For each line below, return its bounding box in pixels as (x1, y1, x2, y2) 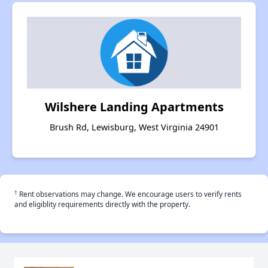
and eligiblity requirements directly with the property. (14, 199, 190, 209)
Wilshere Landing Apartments (44, 99, 224, 115)
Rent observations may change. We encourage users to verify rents (17, 189, 242, 199)
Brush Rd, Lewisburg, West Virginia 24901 (49, 121, 219, 133)
